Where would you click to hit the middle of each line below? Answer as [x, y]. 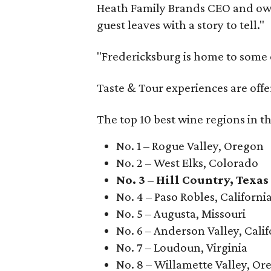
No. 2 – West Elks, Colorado [188, 163]
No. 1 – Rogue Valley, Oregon [190, 146]
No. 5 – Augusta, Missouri [181, 214]
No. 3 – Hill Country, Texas [193, 180]
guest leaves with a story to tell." [181, 25]
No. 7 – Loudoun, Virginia [182, 247]
